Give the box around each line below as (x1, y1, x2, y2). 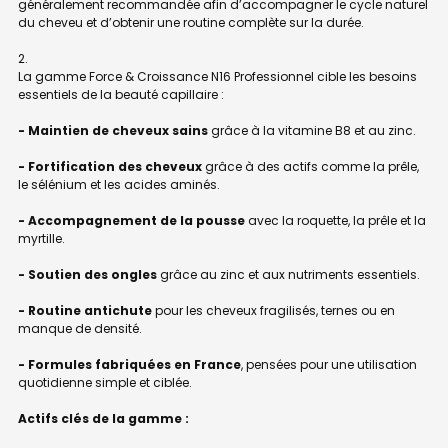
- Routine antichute (18, 301, 152, 319)
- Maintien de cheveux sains (18, 121, 208, 139)
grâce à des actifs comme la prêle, (202, 157, 419, 175)
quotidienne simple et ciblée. (18, 373, 192, 391)
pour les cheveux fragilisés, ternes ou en (152, 301, 395, 319)
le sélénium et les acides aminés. (18, 175, 220, 193)
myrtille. (18, 229, 65, 247)
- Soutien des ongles (18, 265, 157, 283)
